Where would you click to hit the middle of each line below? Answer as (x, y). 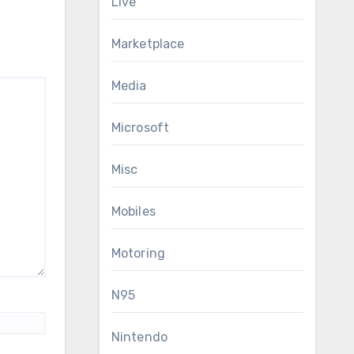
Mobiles (133, 211)
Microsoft (140, 128)
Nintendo (139, 337)
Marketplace (148, 44)
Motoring (138, 253)
